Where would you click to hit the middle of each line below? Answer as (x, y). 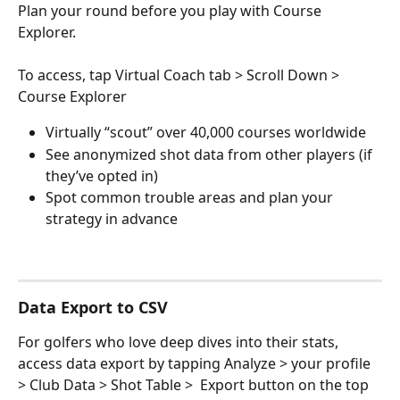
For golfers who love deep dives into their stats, (180, 342)
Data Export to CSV (93, 307)
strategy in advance (112, 218)
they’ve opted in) (102, 175)
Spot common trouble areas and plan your (191, 197)
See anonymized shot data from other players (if (211, 154)
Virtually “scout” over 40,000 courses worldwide (206, 133)
